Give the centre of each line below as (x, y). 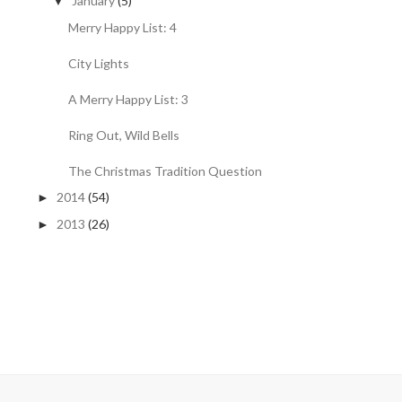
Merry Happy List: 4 (122, 27)
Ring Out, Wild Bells (123, 135)
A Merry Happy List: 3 (128, 99)
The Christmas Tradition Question (165, 170)
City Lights (98, 63)
